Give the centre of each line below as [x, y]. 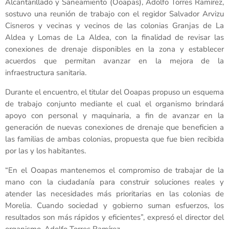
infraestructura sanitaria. [46, 73]
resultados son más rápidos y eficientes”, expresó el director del [114, 217]
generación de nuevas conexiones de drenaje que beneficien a [114, 128]
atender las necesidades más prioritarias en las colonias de [114, 194]
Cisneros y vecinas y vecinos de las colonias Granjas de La [114, 26]
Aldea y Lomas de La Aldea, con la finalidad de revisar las [114, 38]
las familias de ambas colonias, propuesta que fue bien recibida [114, 139]
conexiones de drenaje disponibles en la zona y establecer [114, 49]
